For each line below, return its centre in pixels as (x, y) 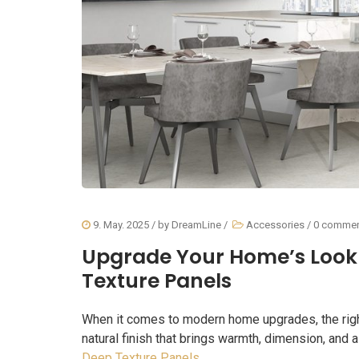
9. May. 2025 (120, 225)
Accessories (275, 225)
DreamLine (196, 225)
